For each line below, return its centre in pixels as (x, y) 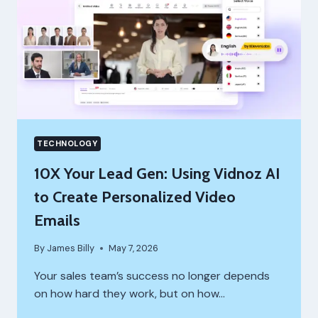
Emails (57, 220)
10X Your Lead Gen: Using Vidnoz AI (157, 173)
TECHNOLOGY (67, 143)
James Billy (71, 248)
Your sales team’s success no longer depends (152, 275)
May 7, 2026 (134, 248)
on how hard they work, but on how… (130, 293)
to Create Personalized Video (135, 197)
